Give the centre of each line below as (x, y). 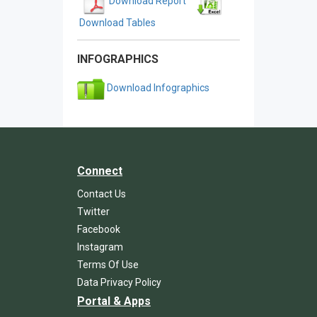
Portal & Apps (114, 301)
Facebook (99, 229)
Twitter (93, 211)
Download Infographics (157, 87)
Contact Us (102, 194)
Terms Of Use (108, 264)
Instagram (100, 247)
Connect (100, 171)
